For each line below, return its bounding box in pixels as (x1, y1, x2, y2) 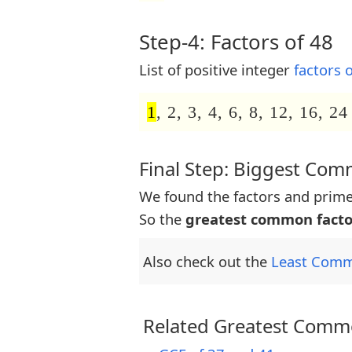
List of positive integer (139, 60, 294, 80)
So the (139, 209, 185, 229)
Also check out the (143, 251, 271, 272)
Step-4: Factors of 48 (139, 27, 333, 56)
